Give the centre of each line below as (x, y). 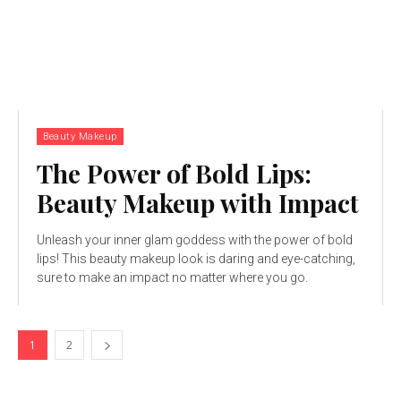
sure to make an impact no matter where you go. (172, 277)
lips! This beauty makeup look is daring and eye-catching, (196, 258)
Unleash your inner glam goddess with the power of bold (195, 239)
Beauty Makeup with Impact (198, 202)
